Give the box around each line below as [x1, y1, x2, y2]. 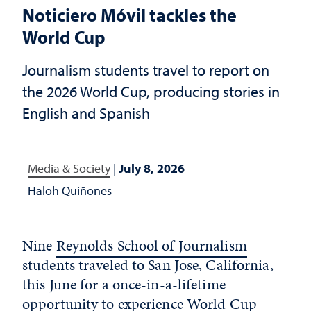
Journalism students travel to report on [22, 60, 269, 80]
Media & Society [28, 160, 110, 176]
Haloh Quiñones [28, 183, 112, 199]
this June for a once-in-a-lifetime [22, 274, 226, 295]
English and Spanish [22, 103, 150, 123]
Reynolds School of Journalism [56, 235, 247, 256]
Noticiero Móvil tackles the [22, 3, 237, 26]
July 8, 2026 [119, 160, 185, 176]
